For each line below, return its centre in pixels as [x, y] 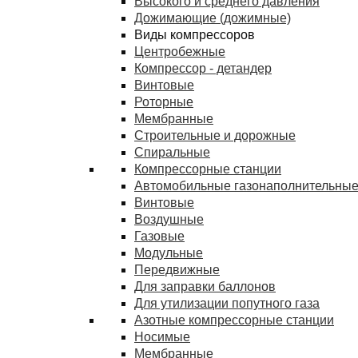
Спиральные [172, 152]
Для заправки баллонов [205, 286]
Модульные [169, 253]
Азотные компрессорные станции [234, 320]
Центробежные [180, 52]
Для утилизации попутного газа [227, 303]
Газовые [159, 236]
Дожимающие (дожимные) [213, 18]
